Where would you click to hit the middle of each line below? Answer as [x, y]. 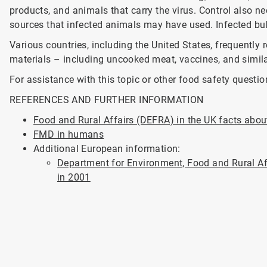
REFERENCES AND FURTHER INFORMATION [106, 100]
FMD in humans [69, 134]
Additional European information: [107, 149]
